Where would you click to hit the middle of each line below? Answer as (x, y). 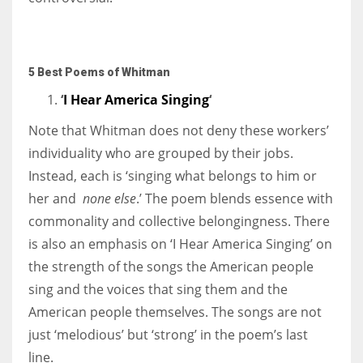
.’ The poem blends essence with (235, 198)
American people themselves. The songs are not (175, 312)
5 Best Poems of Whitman (99, 72)
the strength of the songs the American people (171, 266)
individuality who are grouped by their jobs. (161, 153)
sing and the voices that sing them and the (158, 289)
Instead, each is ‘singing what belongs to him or (173, 175)
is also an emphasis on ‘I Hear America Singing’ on (180, 243)
